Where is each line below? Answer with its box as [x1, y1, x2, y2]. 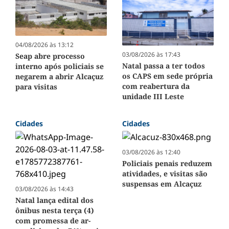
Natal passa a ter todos [122, 60, 205, 71]
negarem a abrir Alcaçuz [15, 72, 103, 82]
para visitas [15, 82, 57, 92]
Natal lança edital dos [15, 195, 94, 205]
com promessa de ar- [15, 215, 90, 225]
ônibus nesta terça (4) [15, 205, 94, 215]
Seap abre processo [15, 51, 85, 61]
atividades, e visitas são [122, 168, 208, 178]
